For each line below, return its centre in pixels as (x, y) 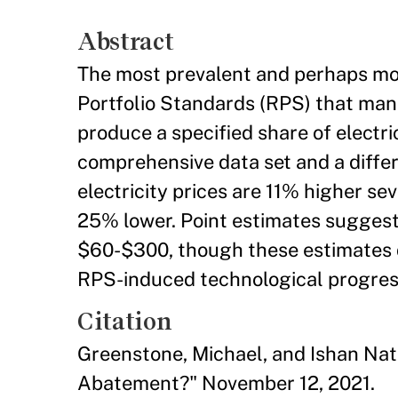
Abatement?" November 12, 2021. (226, 382)
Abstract (126, 41)
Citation (125, 321)
